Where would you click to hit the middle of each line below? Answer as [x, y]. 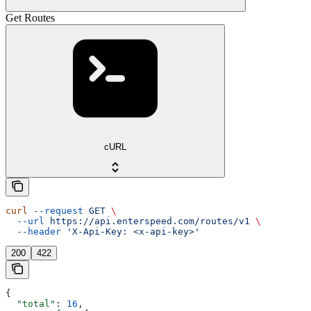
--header [33, 232]
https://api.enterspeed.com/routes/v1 [147, 221]
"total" [31, 304]
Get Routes [30, 17]
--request [56, 211]
